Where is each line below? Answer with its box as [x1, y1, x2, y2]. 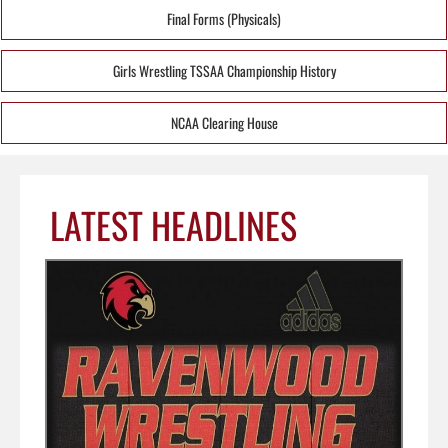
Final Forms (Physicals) [167, 7, 281, 29]
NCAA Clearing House [170, 111, 278, 133]
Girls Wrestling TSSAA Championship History [112, 59, 336, 81]
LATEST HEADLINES [50, 197, 297, 251]
